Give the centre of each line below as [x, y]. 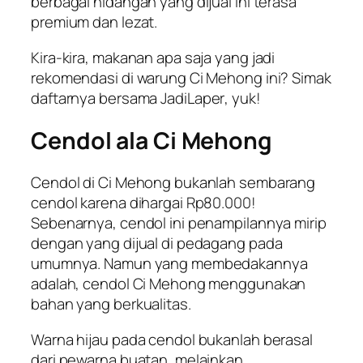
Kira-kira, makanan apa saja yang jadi [153, 57]
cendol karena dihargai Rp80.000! [143, 203]
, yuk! [243, 98]
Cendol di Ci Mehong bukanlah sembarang [173, 183]
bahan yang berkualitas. [111, 304]
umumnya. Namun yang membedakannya [169, 264]
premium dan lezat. [94, 22]
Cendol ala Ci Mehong [152, 140]
